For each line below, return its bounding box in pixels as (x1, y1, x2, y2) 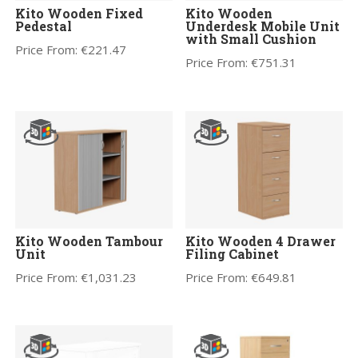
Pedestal (15, 18, 73, 35)
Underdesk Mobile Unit (185, 18, 340, 35)
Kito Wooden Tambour (15, 233, 164, 249)
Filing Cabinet (185, 245, 280, 262)
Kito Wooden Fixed (15, 5, 144, 22)
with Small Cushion (185, 30, 317, 48)
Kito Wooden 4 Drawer (185, 233, 336, 249)
